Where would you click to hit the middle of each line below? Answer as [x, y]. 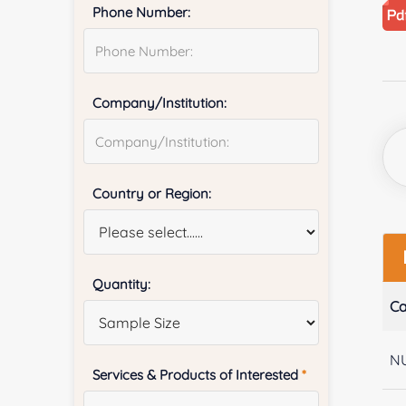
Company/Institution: [160, 102]
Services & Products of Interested [198, 374]
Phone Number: [142, 12]
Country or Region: [152, 193]
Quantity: [122, 284]
